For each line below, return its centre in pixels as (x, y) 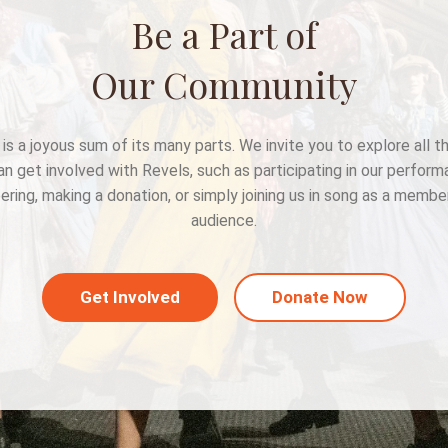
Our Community (224, 84)
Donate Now (320, 297)
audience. (224, 220)
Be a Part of (224, 34)
